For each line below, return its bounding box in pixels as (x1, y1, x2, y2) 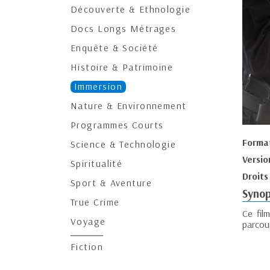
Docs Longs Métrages (71, 22, 177, 34)
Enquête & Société (71, 42, 159, 54)
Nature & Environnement (71, 99, 187, 111)
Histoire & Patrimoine (71, 61, 174, 73)
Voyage (71, 215, 106, 227)
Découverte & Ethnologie (71, 3, 191, 15)
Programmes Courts (71, 119, 164, 131)
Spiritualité (71, 157, 123, 169)
